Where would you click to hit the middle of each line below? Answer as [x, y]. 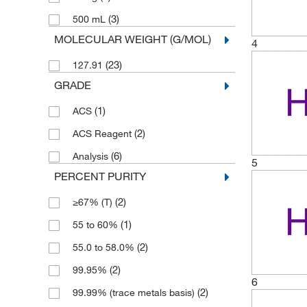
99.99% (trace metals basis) [135, 293]
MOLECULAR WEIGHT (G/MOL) [132, 39]
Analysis [91, 156]
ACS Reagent [103, 134]
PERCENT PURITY [100, 176]
